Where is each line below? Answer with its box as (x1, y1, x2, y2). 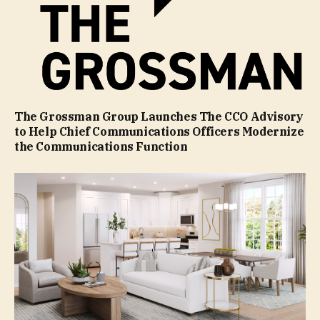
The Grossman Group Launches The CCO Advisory (14, 109, 304, 124)
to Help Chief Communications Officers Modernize (14, 124, 304, 139)
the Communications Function (14, 139, 188, 154)
